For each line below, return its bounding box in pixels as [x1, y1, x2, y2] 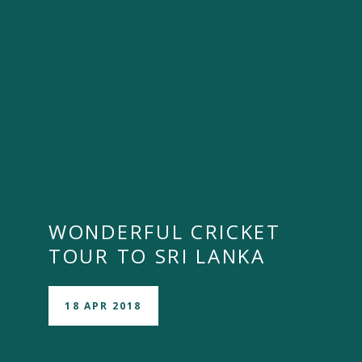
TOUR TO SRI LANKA [48, 242, 266, 269]
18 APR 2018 [65, 298, 142, 313]
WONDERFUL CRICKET [48, 218, 281, 245]
